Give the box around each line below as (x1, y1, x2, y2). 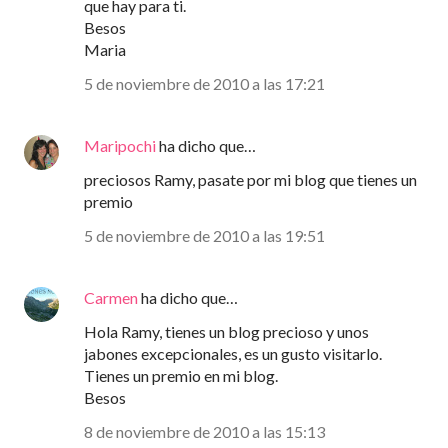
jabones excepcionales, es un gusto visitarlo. (84, 344, 382, 364)
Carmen (84, 288, 138, 308)
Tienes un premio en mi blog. (84, 366, 278, 386)
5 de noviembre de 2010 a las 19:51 (84, 226, 325, 246)
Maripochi (84, 136, 156, 156)
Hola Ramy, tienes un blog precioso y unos (84, 322, 369, 342)
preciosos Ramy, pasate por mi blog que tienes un (84, 170, 417, 190)
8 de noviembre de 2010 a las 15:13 (84, 422, 325, 442)
